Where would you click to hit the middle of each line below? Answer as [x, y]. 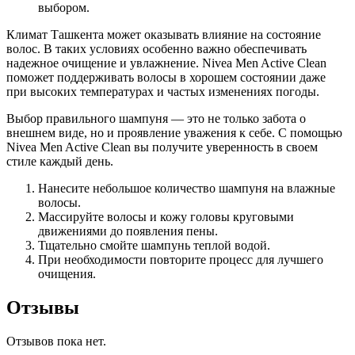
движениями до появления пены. [128, 231]
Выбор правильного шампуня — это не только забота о [156, 119]
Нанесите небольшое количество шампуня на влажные [187, 189]
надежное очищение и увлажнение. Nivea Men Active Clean [166, 63]
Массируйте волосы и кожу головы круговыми [166, 217]
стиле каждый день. [60, 162]
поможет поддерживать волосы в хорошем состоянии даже [166, 78]
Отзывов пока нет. [56, 342]
